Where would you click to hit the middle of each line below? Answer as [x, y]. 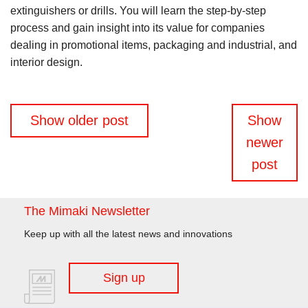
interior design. [46, 62]
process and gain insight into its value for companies [137, 28]
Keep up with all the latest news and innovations [128, 233]
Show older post [79, 121]
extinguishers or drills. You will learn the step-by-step [138, 11]
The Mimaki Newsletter [87, 211]
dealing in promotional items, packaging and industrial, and [154, 45]
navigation [38, 132]
